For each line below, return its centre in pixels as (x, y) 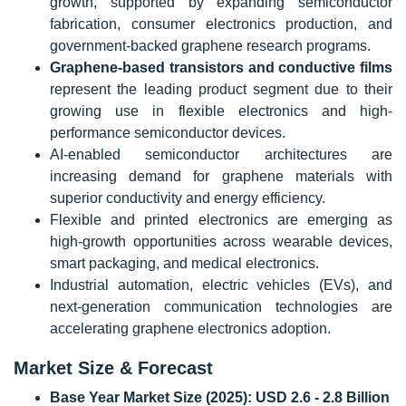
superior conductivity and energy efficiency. (188, 198)
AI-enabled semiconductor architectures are (221, 155)
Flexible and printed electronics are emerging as (221, 220)
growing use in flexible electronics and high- (221, 111)
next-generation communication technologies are (221, 307)
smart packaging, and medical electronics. (184, 263)
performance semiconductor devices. (168, 133)
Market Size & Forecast (113, 368)
